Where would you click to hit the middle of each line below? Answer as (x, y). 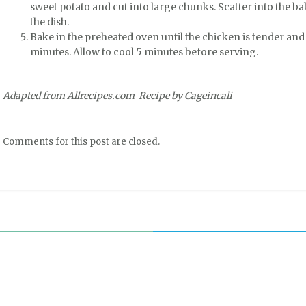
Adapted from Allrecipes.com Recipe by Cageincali (117, 96)
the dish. (50, 22)
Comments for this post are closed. (81, 142)
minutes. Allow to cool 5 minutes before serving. (144, 52)
